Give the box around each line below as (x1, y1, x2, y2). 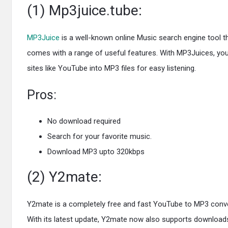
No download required (47, 117, 121, 126)
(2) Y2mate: (27, 168, 102, 185)
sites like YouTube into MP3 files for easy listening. (27, 64, 196, 73)
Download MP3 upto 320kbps (47, 147, 145, 156)
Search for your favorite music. (47, 132, 152, 141)
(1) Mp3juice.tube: (27, 2, 142, 19)
